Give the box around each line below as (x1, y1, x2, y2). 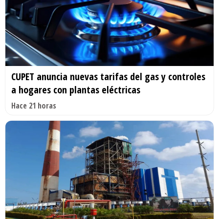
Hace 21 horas (11, 100, 56, 111)
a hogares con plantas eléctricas (11, 83, 140, 96)
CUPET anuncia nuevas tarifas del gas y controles (11, 69, 205, 83)
